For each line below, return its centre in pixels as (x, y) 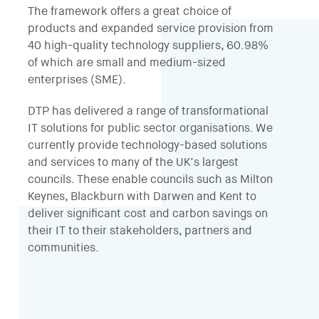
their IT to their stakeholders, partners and (140, 232)
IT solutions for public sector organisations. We (150, 129)
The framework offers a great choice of (130, 12)
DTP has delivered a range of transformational (148, 112)
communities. (63, 249)
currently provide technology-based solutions (147, 146)
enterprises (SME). (77, 81)
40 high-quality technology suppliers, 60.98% (148, 47)
